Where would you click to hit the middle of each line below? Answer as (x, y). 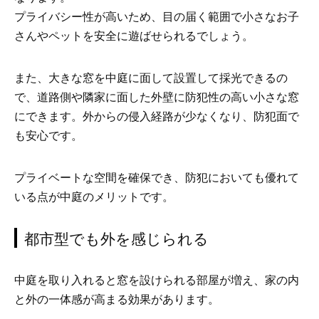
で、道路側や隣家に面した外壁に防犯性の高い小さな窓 (157, 97)
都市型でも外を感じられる (117, 237)
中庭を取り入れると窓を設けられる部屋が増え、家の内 (157, 280)
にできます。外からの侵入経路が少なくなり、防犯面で (157, 116)
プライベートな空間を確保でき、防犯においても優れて (157, 177)
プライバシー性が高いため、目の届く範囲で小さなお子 (157, 16)
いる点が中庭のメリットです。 (94, 197)
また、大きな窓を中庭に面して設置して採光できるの (151, 78)
